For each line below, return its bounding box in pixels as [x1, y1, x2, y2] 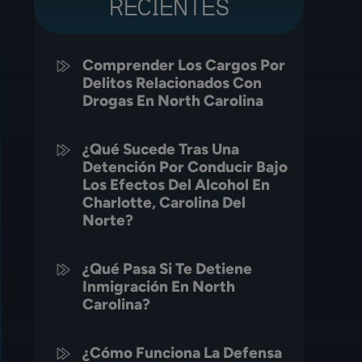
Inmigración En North [82, 277, 236, 296]
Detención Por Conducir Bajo [82, 158, 288, 176]
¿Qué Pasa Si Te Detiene [82, 259, 253, 278]
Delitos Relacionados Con [82, 74, 263, 92]
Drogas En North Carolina [82, 91, 264, 110]
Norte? [82, 211, 134, 229]
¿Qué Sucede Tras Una [82, 140, 240, 158]
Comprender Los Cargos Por [82, 56, 286, 74]
